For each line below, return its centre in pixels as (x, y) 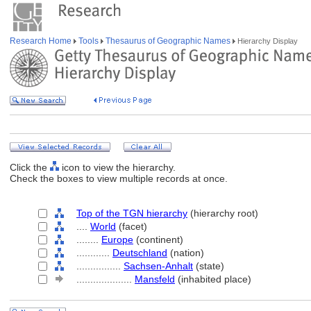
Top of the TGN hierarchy (132, 213)
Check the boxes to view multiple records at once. (119, 178)
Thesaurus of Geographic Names (168, 41)
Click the (30, 167)
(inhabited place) (213, 279)
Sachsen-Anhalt (158, 266)
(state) (209, 266)
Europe (117, 239)
